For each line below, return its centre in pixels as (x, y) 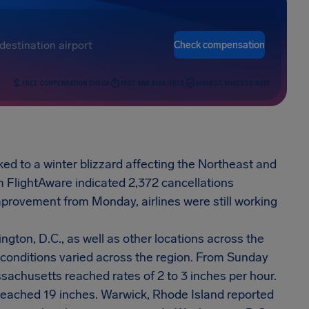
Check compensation (219, 45)
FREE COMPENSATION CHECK (66, 82)
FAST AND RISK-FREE (153, 82)
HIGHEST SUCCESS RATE (233, 82)
